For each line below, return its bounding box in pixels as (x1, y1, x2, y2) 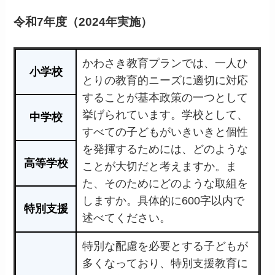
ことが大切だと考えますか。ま (82, 160, 238, 173)
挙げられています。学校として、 (82, 109, 249, 122)
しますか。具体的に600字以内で (82, 195, 245, 207)
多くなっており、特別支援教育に (82, 257, 249, 270)
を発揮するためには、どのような (82, 143, 249, 156)
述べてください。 (82, 212, 171, 225)
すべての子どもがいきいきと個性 (82, 126, 249, 139)
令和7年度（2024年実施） (14, 15, 153, 29)
